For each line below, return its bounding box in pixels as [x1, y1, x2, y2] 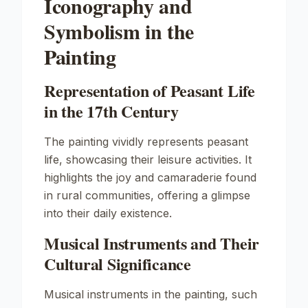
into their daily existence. [44, 206, 172, 220]
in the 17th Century [44, 99, 179, 123]
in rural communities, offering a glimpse [44, 188, 250, 202]
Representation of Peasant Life [44, 78, 255, 102]
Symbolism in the [44, 16, 195, 46]
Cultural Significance [44, 252, 191, 276]
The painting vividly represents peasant [44, 135, 248, 148]
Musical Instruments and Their [44, 231, 260, 255]
